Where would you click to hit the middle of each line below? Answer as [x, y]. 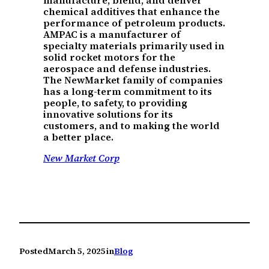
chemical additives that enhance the [131, 12]
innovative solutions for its [108, 114]
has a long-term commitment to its [128, 92]
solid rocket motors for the [109, 57]
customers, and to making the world [131, 126]
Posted [34, 251]
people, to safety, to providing [115, 103]
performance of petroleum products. [134, 23]
